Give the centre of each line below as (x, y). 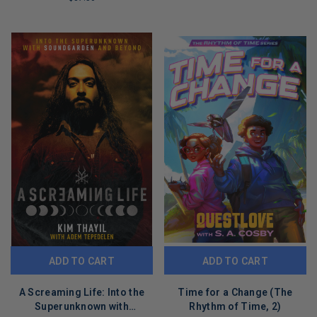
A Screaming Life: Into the (82, 292)
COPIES (29, 31)
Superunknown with (82, 306)
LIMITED (31, 17)
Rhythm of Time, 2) (235, 306)
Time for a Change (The (235, 292)
